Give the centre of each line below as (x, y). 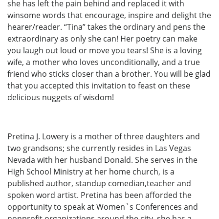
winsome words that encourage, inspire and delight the (109, 15)
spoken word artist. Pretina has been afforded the (99, 195)
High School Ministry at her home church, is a (91, 171)
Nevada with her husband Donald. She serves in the (102, 160)
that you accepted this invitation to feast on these (99, 85)
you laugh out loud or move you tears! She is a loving (105, 50)
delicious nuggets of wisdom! (61, 97)
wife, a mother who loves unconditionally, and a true (104, 62)
